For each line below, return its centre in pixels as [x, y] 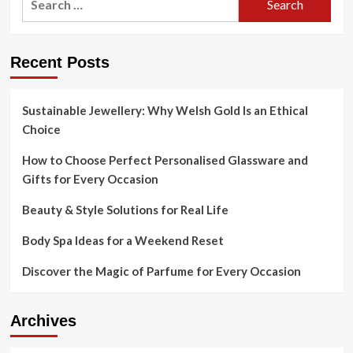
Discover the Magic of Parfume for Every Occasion [161, 271]
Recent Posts [59, 63]
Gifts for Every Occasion [90, 179]
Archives [43, 321]
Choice [41, 130]
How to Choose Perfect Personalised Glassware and [165, 160]
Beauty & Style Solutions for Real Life [125, 210]
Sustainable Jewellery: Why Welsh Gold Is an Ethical [165, 111]
